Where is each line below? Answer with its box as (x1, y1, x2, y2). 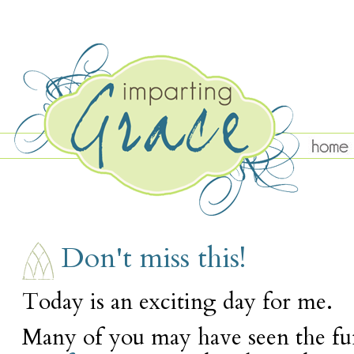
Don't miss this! (62, 239, 246, 277)
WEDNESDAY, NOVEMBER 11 (16, 204, 322, 228)
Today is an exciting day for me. (22, 287, 333, 317)
